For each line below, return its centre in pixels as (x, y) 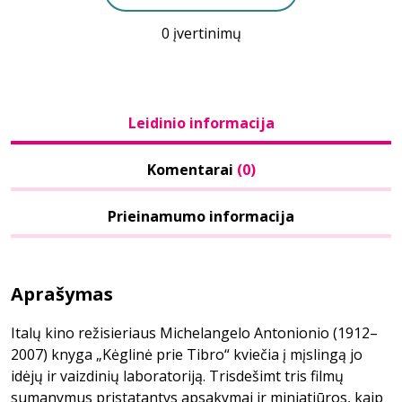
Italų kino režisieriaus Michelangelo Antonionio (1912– (194, 333)
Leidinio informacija (201, 123)
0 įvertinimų (201, 33)
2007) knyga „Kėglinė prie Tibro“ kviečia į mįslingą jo (187, 354)
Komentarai (192, 170)
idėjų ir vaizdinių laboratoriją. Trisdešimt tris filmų (177, 376)
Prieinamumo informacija (201, 216)
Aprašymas (62, 294)
